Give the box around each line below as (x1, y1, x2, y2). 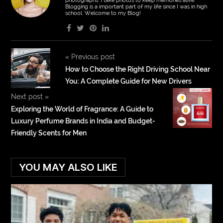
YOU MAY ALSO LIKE (19, 161, 118, 173)
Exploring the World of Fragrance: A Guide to (11, 105, 154, 113)
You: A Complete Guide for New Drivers (65, 77, 192, 85)
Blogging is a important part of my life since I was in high (65, 3, 207, 10)
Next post (11, 92, 45, 101)
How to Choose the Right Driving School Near (65, 65, 210, 73)
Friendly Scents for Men (11, 128, 87, 137)
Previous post (69, 52, 115, 61)
